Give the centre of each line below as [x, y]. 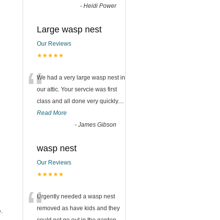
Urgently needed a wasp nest [76, 196]
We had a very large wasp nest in [81, 78]
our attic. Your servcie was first [77, 89]
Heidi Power [100, 6]
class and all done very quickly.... [80, 101]
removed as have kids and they [78, 208]
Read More [52, 113]
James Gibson [97, 125]
